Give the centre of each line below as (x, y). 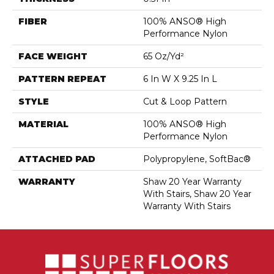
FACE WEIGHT (53, 57)
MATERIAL (43, 124)
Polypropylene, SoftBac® (197, 159)
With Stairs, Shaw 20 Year (197, 194)
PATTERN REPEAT (62, 79)
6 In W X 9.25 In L (180, 79)
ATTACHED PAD (57, 159)
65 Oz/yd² (164, 57)
